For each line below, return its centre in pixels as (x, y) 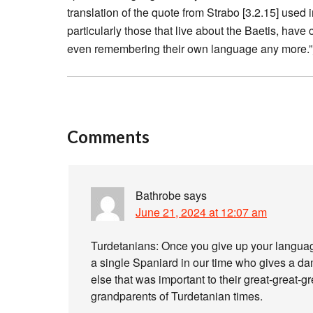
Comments (108, 137)
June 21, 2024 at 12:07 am (201, 212)
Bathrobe (158, 195)
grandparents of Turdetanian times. (177, 296)
